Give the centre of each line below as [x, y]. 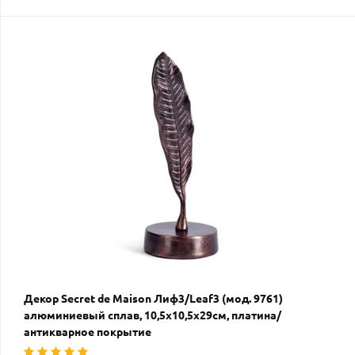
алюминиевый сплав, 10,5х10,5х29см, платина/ [153, 315]
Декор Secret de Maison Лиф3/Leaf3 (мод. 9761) [153, 298]
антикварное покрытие [88, 332]
